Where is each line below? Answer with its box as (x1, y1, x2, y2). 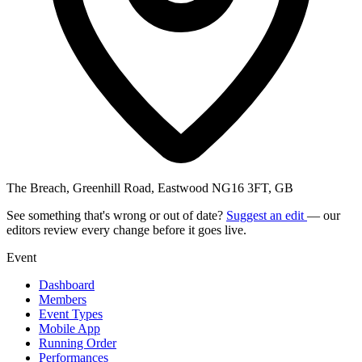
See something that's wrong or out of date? (6, 208, 226, 222)
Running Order (39, 335, 116, 350)
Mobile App (39, 321, 100, 335)
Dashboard (39, 277, 95, 292)
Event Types (39, 306, 103, 321)
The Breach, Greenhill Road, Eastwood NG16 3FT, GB (6, 180, 293, 195)
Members (39, 292, 86, 306)
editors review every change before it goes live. (6, 222, 246, 237)
